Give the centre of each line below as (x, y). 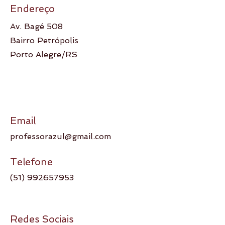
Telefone (31, 162)
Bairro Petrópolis (44, 40)
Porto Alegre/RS (44, 54)
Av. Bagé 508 (38, 26)
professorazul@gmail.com (61, 136)
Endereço (32, 9)
